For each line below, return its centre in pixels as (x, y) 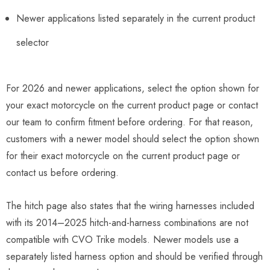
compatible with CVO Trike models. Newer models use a (122, 239)
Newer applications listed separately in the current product (136, 18)
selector (33, 42)
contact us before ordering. (62, 172)
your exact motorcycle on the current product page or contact (132, 105)
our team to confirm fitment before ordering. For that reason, (130, 122)
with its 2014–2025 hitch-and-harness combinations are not (127, 222)
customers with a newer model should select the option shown (133, 139)
